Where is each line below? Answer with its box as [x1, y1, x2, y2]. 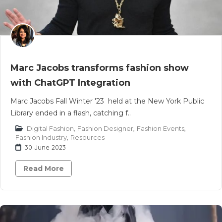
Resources [70, 133, 105, 141]
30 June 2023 [25, 143, 66, 151]
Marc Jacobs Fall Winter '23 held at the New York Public [10, 97, 204, 106]
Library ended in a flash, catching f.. [10, 109, 131, 117]
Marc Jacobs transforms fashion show [10, 62, 189, 73]
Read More [23, 164, 64, 173]
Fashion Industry [15, 133, 67, 141]
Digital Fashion [27, 124, 74, 132]
